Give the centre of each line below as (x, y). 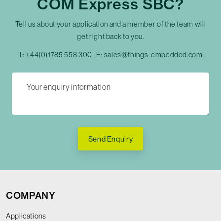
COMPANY (31, 196)
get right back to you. (110, 37)
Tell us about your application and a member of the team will (110, 24)
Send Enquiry (110, 139)
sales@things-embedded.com (153, 55)
